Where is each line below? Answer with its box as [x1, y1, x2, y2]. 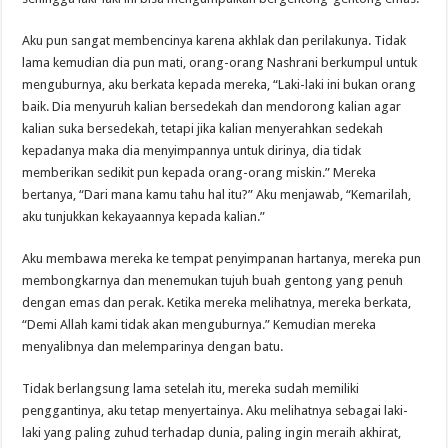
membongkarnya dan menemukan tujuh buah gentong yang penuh [22, 272, 404, 288]
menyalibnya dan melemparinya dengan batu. [22, 338, 284, 354]
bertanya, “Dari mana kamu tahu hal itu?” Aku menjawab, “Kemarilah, [22, 186, 412, 202]
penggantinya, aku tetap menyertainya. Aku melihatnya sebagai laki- [22, 402, 409, 418]
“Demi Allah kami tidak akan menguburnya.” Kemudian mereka [22, 316, 377, 332]
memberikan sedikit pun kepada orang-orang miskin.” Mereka [22, 164, 377, 180]
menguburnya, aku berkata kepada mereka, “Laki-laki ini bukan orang [22, 76, 417, 92]
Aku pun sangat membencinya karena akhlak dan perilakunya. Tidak [22, 32, 407, 48]
